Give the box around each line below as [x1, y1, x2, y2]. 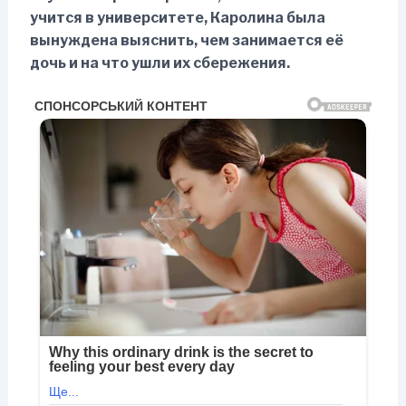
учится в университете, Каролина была [29, 8, 325, 26]
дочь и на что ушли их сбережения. [29, 53, 290, 72]
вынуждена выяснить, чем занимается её [29, 31, 343, 49]
